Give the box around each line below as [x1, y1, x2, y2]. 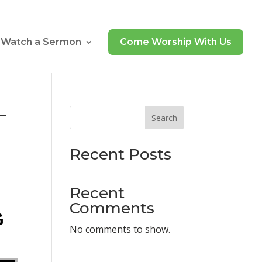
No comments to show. [70, 223, 171, 236]
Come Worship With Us [120, 36, 232, 47]
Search [151, 112, 177, 123]
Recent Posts [70, 145, 172, 164]
